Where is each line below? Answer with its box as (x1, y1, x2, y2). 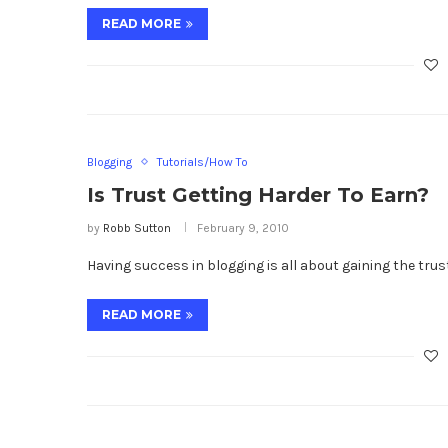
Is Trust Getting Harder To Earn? (87, 182, 429, 207)
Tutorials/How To (157, 154, 248, 169)
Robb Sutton (103, 220, 171, 235)
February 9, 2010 (197, 220, 289, 235)
